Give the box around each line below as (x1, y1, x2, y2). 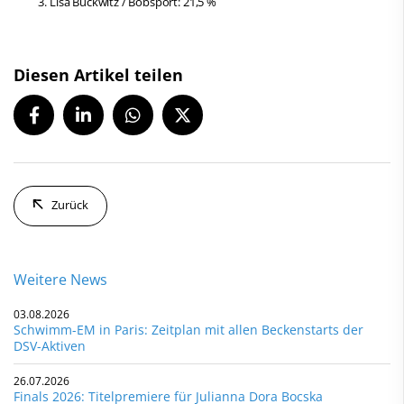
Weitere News (14, 269, 107, 289)
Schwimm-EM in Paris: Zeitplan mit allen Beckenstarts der (14, 320, 363, 338)
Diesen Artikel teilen (14, 63, 183, 86)
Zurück (51, 196, 88, 213)
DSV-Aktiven (14, 336, 86, 354)
